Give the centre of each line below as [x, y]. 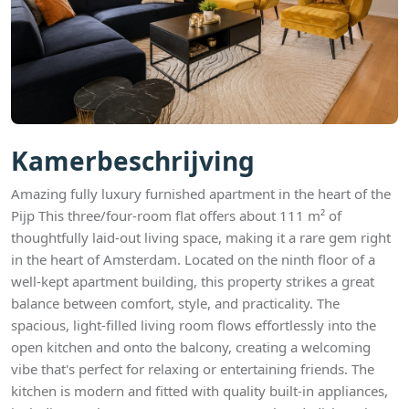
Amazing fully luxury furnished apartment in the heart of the [201, 194]
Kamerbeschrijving [133, 161]
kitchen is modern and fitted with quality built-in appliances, [199, 391]
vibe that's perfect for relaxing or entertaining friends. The [193, 369]
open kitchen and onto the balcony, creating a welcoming [191, 347]
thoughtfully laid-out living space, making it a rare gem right [201, 237]
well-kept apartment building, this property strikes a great [193, 281]
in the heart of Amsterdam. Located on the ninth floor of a [193, 259]
